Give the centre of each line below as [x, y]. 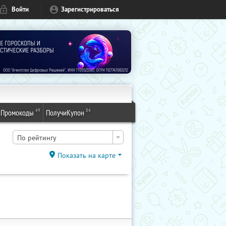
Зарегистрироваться [90, 9]
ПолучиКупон [65, 112]
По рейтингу [37, 138]
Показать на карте [87, 155]
